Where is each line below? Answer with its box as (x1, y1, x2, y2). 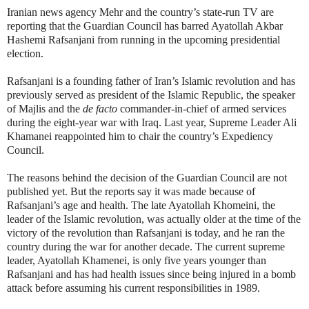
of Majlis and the (7, 102, 83, 114)
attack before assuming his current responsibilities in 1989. (7, 281, 260, 294)
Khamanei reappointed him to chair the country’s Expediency (7, 130, 273, 142)
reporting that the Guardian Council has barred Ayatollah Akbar (7, 19, 283, 32)
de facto (83, 102, 120, 114)
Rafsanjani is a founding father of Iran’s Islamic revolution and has (7, 74, 295, 87)
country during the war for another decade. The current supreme (7, 240, 285, 252)
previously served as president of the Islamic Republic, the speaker (7, 88, 295, 101)
